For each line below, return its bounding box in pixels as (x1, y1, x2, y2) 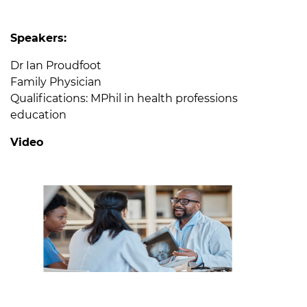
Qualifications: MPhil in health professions (10, 92, 238, 106)
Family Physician (10, 75, 101, 89)
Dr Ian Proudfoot (10, 59, 101, 73)
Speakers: (10, 32, 66, 45)
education (10, 108, 66, 122)
